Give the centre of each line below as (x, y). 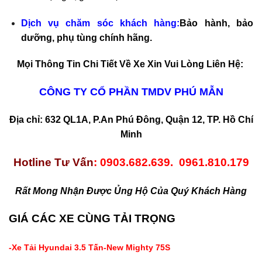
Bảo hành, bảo (217, 23)
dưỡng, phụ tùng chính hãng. (86, 37)
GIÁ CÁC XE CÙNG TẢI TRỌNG (92, 219)
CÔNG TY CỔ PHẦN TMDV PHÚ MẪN (131, 92)
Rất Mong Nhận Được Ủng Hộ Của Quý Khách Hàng (131, 191)
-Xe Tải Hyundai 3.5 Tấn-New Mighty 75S (89, 248)
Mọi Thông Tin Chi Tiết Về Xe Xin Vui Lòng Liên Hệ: (131, 64)
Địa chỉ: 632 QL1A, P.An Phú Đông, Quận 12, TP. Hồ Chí (131, 120)
